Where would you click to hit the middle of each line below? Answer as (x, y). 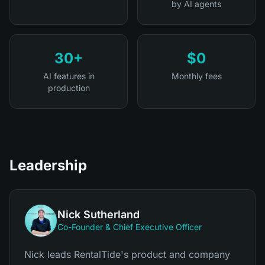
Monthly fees (196, 76)
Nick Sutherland (98, 214)
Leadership (48, 165)
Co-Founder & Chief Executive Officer (130, 227)
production (69, 88)
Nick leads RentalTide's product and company (127, 254)
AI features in (69, 76)
